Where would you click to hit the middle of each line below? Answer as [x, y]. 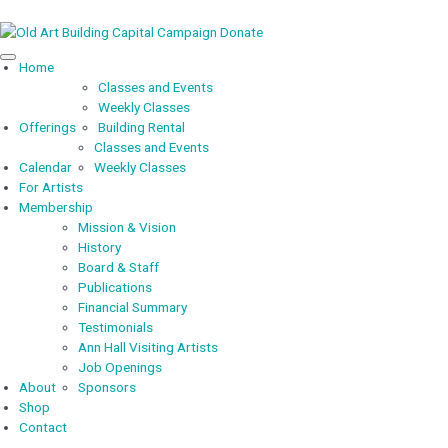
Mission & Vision [126, 227]
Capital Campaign [164, 32]
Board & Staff [118, 267]
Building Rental [141, 127]
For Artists [50, 187]
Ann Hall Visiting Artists [147, 347]
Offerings [47, 127]
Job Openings [119, 367]
